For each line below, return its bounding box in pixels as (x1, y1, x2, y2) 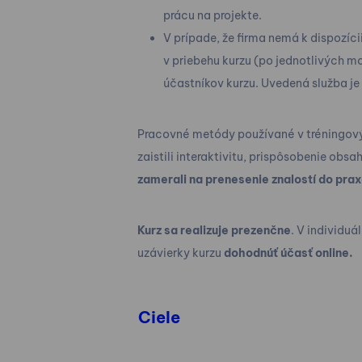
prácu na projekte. (163, 7, 262, 23)
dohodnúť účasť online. (223, 245, 353, 260)
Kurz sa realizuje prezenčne (137, 222, 291, 238)
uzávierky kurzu (137, 245, 224, 260)
